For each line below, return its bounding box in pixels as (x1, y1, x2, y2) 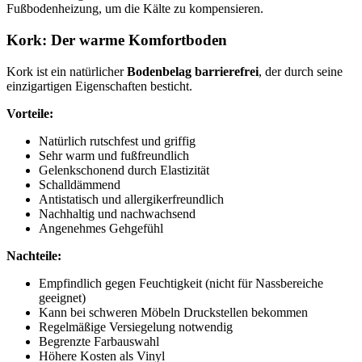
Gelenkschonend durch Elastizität (39, 162, 209, 177)
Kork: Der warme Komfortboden (6, 32, 227, 49)
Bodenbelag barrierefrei (127, 64, 259, 78)
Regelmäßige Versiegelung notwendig (39, 319, 233, 334)
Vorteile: (6, 106, 53, 120)
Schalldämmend (39, 177, 120, 192)
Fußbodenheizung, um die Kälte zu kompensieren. (6, 2, 263, 16)
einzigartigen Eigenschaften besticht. (6, 78, 192, 93)
